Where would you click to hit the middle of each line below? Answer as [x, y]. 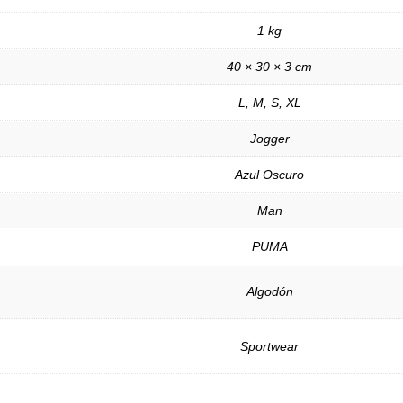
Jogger [269, 139]
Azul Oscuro [269, 175]
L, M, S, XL [269, 103]
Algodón [269, 292]
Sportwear [269, 347]
